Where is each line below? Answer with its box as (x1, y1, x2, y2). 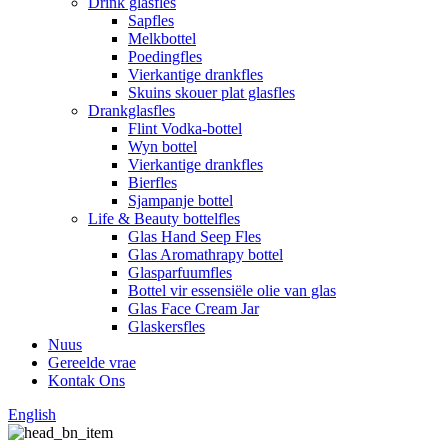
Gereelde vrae (48, 354, 136, 371)
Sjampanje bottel (128, 192, 233, 209)
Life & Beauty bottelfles (88, 210, 240, 227)
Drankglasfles (88, 102, 175, 119)
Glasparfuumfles (128, 264, 232, 281)
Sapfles (128, 12, 174, 29)
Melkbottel (128, 30, 196, 47)
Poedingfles (128, 48, 202, 65)
